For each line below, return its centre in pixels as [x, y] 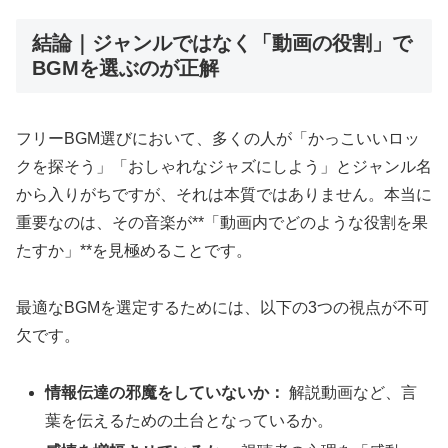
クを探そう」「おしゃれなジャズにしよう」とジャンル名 [224, 167]
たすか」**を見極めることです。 [134, 251]
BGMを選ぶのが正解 [125, 67]
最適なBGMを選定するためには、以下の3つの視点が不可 [222, 307]
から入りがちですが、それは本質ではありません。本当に [224, 195]
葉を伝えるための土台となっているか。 [189, 420]
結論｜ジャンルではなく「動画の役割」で [222, 42]
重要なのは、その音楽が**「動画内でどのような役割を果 [222, 223]
